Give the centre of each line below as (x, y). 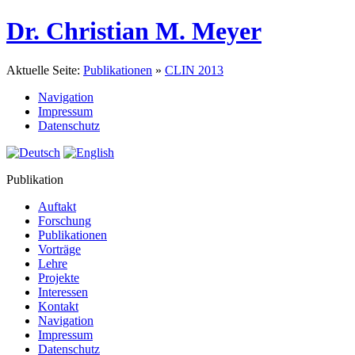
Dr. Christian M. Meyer (134, 31)
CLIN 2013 (194, 70)
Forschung (65, 220)
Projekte (59, 277)
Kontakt (58, 306)
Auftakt (57, 206)
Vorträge (59, 249)
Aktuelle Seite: (45, 70)
